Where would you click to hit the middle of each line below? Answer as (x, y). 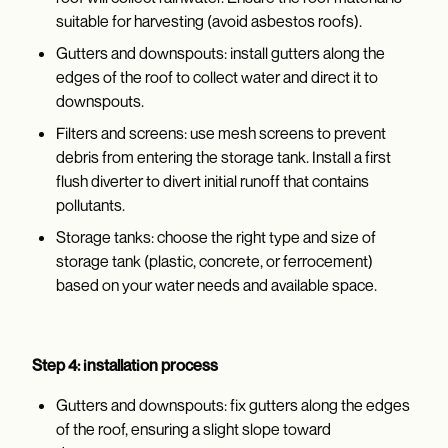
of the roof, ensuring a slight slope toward (193, 429)
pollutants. (90, 205)
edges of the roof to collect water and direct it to (217, 77)
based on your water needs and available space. (216, 285)
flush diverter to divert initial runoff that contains (212, 181)
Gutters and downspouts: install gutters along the (220, 53)
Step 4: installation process (125, 365)
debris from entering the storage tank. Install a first (223, 157)
